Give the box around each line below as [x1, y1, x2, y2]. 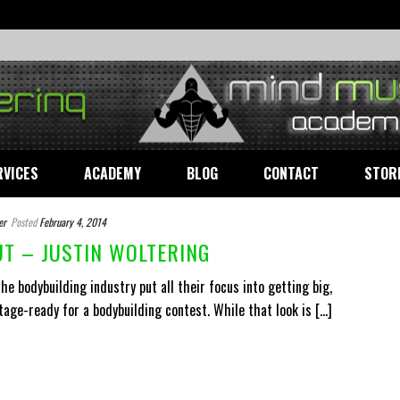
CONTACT [263, 162, 319, 184]
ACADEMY [84, 162, 141, 184]
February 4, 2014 [39, 214, 106, 229]
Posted [11, 214, 37, 229]
